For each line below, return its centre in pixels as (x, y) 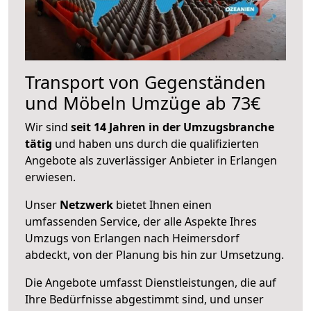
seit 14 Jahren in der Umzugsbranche (173, 127)
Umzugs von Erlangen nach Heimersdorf (132, 238)
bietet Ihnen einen (162, 204)
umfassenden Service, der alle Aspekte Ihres (141, 221)
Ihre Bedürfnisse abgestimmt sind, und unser (144, 299)
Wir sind (48, 127)
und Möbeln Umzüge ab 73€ (143, 102)
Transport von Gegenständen (145, 82)
